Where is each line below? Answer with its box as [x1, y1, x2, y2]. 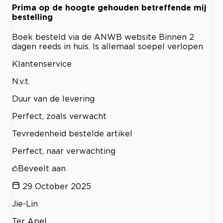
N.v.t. [12, 77, 30, 86]
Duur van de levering [12, 94, 95, 104]
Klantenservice [12, 59, 72, 69]
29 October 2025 [22, 182, 91, 191]
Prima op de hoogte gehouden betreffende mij [12, 2, 207, 12]
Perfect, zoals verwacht [12, 111, 107, 121]
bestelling [12, 12, 53, 21]
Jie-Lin [12, 199, 38, 209]
